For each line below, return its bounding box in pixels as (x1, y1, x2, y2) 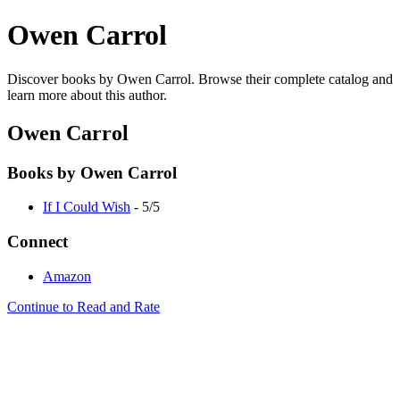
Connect (7, 232, 68, 252)
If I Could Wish (43, 199, 130, 215)
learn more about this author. (7, 87, 167, 103)
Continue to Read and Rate (7, 298, 160, 314)
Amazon (43, 268, 91, 284)
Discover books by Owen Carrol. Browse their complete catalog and (7, 71, 393, 87)
